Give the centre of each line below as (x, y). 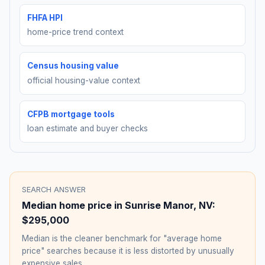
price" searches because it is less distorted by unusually (128, 251)
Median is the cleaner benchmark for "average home (122, 239)
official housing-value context (84, 80)
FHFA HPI (45, 17)
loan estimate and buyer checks (88, 129)
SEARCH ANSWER (54, 190)
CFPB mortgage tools (71, 114)
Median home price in (73, 206)
